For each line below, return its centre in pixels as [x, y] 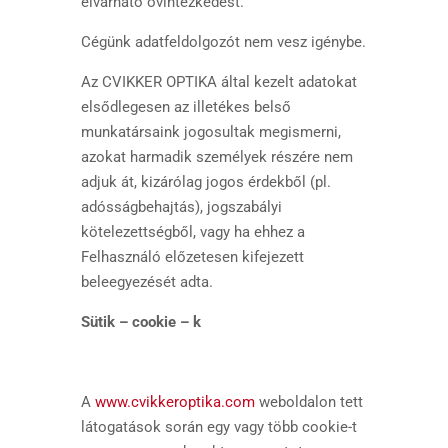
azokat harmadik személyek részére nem [216, 157]
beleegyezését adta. [146, 282]
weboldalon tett [308, 402]
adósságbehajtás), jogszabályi [181, 207]
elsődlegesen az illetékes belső [185, 107]
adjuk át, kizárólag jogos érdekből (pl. [205, 182]
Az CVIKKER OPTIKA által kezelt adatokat [218, 82]
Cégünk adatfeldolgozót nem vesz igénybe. [223, 42]
